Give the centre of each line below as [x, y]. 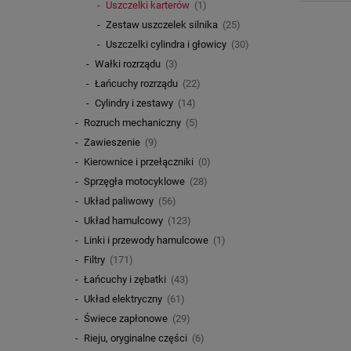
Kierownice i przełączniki [138, 162]
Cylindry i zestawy [134, 103]
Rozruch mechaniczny [132, 123]
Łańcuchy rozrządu [136, 84]
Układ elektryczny [123, 299]
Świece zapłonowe [125, 319]
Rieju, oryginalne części [135, 338]
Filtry [94, 260]
